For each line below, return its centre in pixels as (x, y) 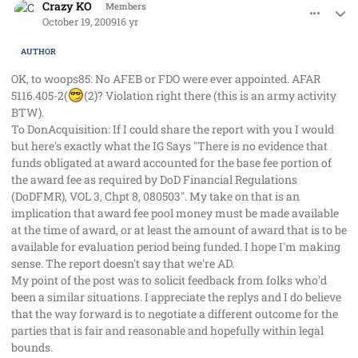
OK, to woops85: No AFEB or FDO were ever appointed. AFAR (166, 78)
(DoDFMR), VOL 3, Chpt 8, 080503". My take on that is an (155, 196)
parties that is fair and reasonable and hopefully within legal (167, 330)
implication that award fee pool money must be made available (175, 213)
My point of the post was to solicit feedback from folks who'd (169, 280)
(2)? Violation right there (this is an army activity (210, 95)
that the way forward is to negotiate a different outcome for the (175, 313)
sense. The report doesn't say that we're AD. (123, 263)
